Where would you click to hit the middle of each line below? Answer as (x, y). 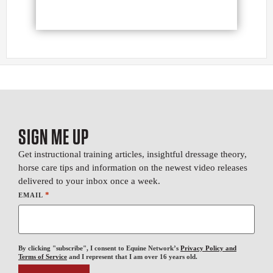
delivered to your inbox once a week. (89, 181)
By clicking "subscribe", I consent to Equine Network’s (99, 248)
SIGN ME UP (54, 137)
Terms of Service (43, 256)
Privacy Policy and (208, 248)
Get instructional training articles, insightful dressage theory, (133, 154)
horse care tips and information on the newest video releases (133, 168)
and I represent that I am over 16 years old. (132, 256)
